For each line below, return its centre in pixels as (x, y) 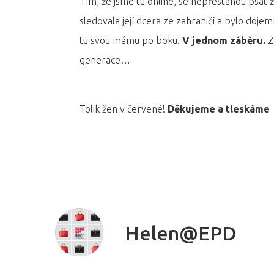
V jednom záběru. (224, 40)
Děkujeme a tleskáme (219, 109)
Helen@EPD (181, 233)
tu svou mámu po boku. (131, 40)
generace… (105, 60)
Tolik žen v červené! (124, 109)
